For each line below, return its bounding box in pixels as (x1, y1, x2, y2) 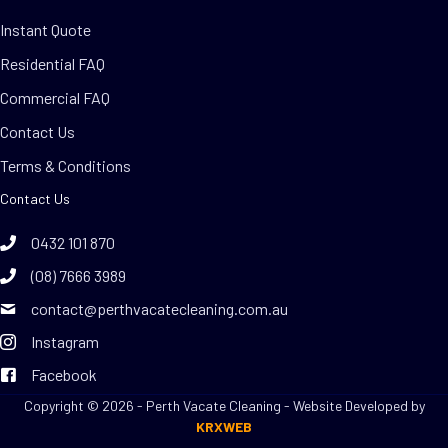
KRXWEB (196, 418, 252, 436)
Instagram (31, 332, 99, 352)
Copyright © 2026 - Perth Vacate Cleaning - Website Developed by (23, 397, 425, 415)
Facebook (31, 365, 97, 385)
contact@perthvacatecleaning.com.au (31, 299, 288, 319)
